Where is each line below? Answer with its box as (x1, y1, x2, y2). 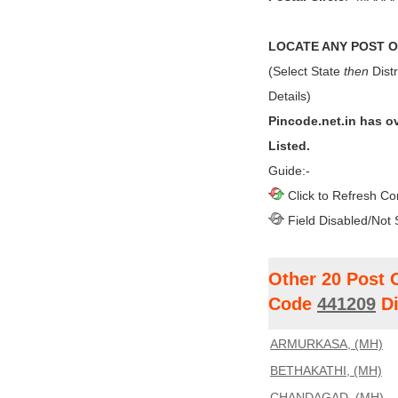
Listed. (268, 139, 310, 153)
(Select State (268, 64, 344, 78)
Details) (268, 89, 311, 103)
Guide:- (268, 163, 310, 178)
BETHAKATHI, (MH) (270, 363, 382, 378)
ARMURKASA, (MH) (270, 337, 383, 351)
